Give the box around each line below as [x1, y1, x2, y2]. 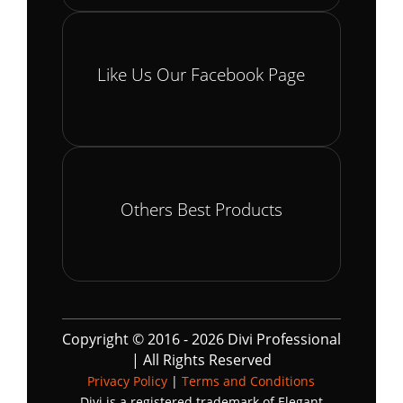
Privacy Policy [87, 372, 168, 390]
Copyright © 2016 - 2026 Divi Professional [61, 328, 341, 349]
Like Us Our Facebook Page [97, 61, 306, 86]
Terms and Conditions [182, 372, 316, 390]
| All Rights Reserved [130, 349, 272, 370]
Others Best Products [120, 196, 282, 221]
